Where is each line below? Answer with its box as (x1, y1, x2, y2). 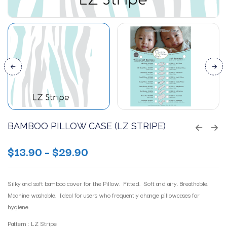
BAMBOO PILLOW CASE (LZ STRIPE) (8, 120, 166, 131)
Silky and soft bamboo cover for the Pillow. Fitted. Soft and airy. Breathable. (8, 178, 210, 188)
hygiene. (8, 201, 29, 211)
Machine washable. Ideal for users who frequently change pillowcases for (8, 190, 200, 200)
